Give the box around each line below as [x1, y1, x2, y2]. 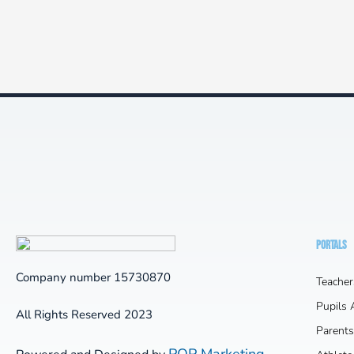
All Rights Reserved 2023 [16, 306, 153, 322]
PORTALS [315, 237, 347, 253]
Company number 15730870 [16, 269, 171, 285]
